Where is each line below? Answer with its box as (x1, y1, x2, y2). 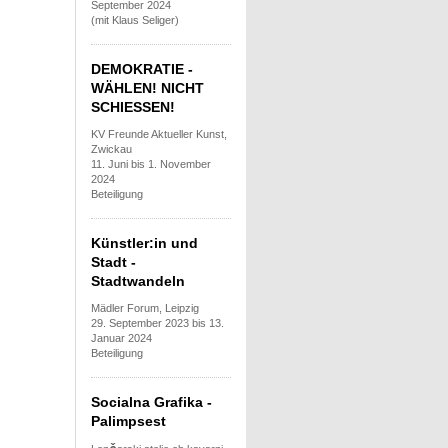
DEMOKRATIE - (91, 60, 193, 77)
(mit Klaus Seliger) (91, 13, 179, 26)
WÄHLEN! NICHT (91, 79, 204, 96)
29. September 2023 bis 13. (91, 316, 224, 329)
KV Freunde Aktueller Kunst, (91, 127, 227, 140)
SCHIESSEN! (91, 98, 175, 115)
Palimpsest (91, 412, 166, 429)
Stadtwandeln (91, 272, 185, 289)
